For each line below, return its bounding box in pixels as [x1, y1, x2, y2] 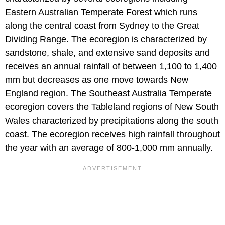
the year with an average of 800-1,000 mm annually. [5, 143, 213, 153]
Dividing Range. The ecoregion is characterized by [5, 34, 207, 44]
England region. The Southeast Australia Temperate [5, 88, 212, 98]
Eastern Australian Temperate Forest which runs [5, 7, 197, 17]
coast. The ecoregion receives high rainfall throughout [5, 129, 220, 139]
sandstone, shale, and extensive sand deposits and [5, 48, 210, 58]
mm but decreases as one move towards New [5, 75, 188, 85]
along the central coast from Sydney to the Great [5, 21, 199, 31]
